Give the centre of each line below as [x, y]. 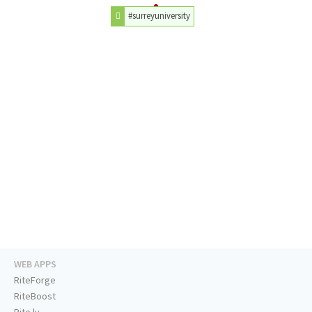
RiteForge [35, 280]
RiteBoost [35, 296]
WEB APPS [35, 264]
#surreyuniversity [159, 16]
